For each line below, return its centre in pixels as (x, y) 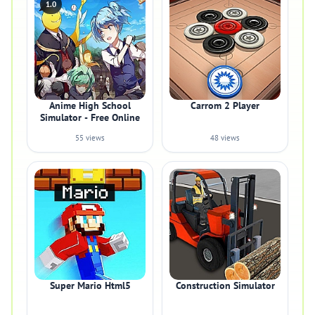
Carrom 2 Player (225, 105)
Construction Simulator (225, 285)
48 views (225, 138)
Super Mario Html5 (90, 285)
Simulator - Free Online (90, 117)
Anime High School (90, 105)
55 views (90, 138)
